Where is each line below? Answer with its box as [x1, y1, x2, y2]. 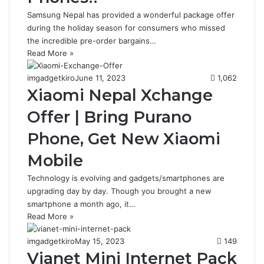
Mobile [27, 151, 83, 170]
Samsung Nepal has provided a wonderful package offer [27, 10, 235, 19]
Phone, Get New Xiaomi [27, 129, 220, 148]
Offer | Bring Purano [27, 107, 192, 127]
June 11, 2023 [75, 73, 126, 82]
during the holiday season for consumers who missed [27, 23, 225, 32]
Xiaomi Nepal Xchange [27, 85, 213, 105]
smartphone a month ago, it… [27, 199, 136, 209]
